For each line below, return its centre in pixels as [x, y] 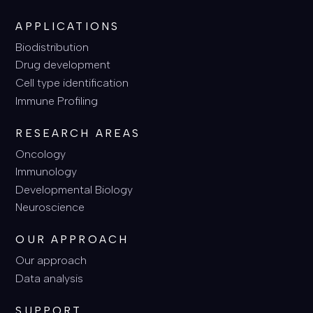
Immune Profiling [57, 101]
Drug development [63, 65]
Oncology [41, 154]
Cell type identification [72, 82]
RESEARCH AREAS [78, 133]
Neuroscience [50, 208]
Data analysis [50, 278]
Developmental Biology [74, 189]
